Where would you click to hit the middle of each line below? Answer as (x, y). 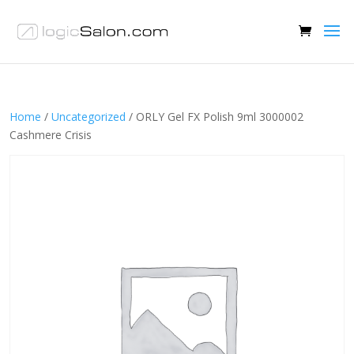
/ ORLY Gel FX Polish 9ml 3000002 (215, 117)
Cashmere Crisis (51, 135)
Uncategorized (88, 117)
